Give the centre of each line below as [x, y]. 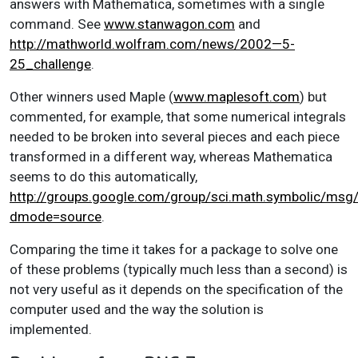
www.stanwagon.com [169, 24]
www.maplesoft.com [237, 96]
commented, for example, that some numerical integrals [178, 116]
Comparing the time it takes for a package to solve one [174, 249]
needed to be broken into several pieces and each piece [175, 136]
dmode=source [56, 216]
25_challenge [50, 64]
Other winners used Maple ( [91, 96]
